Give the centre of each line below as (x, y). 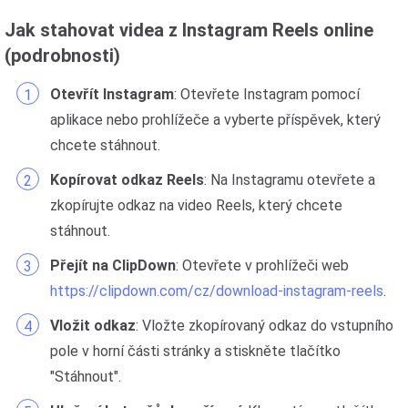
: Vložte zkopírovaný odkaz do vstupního (265, 326)
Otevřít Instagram (112, 94)
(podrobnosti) (62, 56)
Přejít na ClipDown (113, 265)
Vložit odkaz (93, 326)
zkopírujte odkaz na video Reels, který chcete (196, 205)
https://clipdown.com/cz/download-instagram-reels (217, 291)
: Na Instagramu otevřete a (290, 180)
